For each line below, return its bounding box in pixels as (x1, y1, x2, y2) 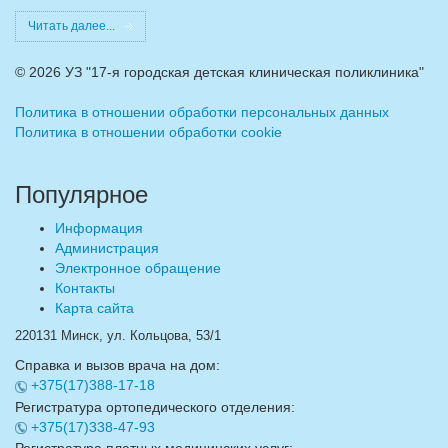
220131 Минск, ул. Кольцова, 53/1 (15, 329, 221, 344)
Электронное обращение (55, 260, 221, 277)
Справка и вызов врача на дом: (15, 357, 220, 374)
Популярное (15, 181, 148, 209)
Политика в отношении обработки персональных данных (15, 104, 389, 121)
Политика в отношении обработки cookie (15, 124, 282, 141)
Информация (55, 220, 143, 237)
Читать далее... (28, 19, 115, 34)
